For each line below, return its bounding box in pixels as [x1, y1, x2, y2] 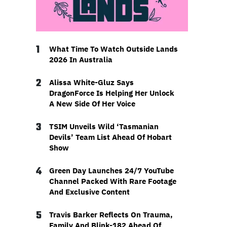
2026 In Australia [49, 55, 112, 65]
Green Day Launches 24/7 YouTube [49, 166, 174, 176]
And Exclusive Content [49, 187, 130, 197]
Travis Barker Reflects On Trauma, [49, 210, 173, 220]
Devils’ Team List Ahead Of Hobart [49, 132, 172, 142]
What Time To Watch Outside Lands [49, 44, 178, 54]
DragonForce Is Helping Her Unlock [49, 88, 174, 98]
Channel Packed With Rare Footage [49, 176, 176, 186]
